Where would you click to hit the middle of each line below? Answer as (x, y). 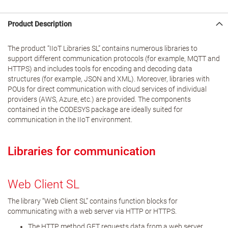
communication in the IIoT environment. (70, 120)
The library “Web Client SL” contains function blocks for (93, 201)
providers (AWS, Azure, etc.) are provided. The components (99, 99)
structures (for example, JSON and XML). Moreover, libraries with (109, 79)
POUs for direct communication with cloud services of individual (107, 89)
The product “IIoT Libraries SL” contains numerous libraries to (103, 48)
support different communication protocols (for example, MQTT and (114, 59)
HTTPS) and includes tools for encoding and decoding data (100, 69)
